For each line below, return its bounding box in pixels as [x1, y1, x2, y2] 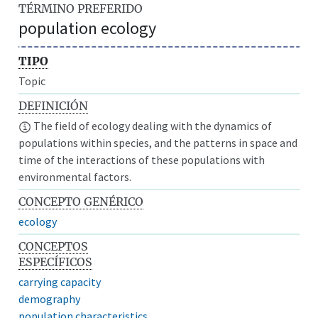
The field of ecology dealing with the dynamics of [31, 118, 273, 133]
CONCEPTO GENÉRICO [18, 194, 144, 209]
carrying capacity [18, 274, 102, 289]
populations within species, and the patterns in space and [18, 135, 298, 150]
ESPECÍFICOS [18, 254, 93, 269]
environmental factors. [18, 169, 132, 184]
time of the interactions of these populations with [18, 152, 265, 167]
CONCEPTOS [18, 238, 89, 253]
